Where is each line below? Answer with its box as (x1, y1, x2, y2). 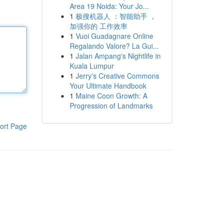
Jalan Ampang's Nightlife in (75, 51, 161, 61)
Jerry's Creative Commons (75, 71, 159, 81)
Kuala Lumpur (69, 61, 114, 71)
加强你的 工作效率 (69, 21, 127, 31)
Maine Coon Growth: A (75, 91, 147, 101)
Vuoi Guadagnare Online (75, 31, 153, 41)
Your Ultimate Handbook (69, 81, 146, 91)
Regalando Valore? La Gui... (69, 41, 159, 51)
